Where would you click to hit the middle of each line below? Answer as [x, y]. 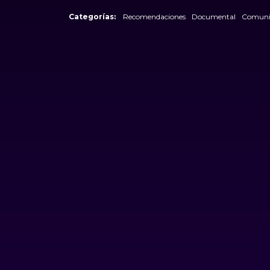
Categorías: [92, 16]
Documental [213, 16]
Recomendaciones [154, 16]
